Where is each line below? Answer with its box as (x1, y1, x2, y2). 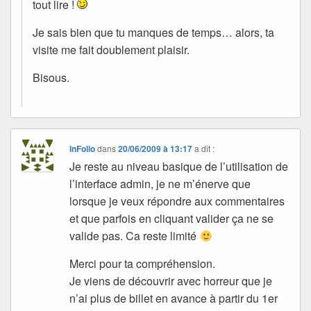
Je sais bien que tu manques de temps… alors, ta (33, 24, 274, 41)
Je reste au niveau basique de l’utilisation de (69, 158, 289, 175)
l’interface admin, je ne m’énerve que (69, 176, 251, 192)
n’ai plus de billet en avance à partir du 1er (69, 290, 278, 307)
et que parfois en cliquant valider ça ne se (69, 210, 274, 227)
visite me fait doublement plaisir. (33, 42, 190, 58)
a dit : (194, 142, 215, 155)
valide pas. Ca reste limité (69, 228, 200, 244)
